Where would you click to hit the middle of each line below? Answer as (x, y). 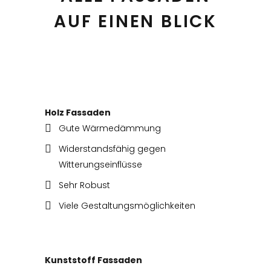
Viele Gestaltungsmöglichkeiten (127, 206)
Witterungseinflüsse (100, 165)
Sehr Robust (84, 185)
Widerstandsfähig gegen (112, 149)
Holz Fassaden (78, 113)
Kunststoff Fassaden (93, 260)
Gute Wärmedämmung (110, 129)
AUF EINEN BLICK (135, 22)
